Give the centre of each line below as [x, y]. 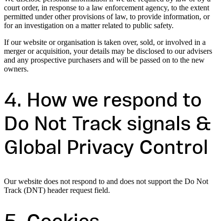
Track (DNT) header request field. [57, 190]
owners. [16, 69]
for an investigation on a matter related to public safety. [89, 25]
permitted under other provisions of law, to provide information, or [107, 16]
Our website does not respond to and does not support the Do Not [106, 182]
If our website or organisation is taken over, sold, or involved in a [105, 42]
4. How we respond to [103, 102]
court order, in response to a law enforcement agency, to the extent [107, 7]
